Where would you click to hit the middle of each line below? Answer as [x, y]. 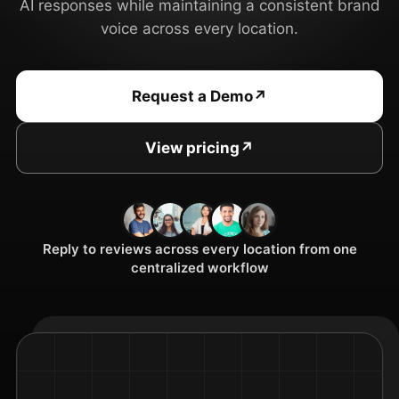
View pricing [192, 147]
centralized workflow [199, 268]
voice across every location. [199, 29]
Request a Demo [192, 96]
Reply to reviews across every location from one [199, 249]
